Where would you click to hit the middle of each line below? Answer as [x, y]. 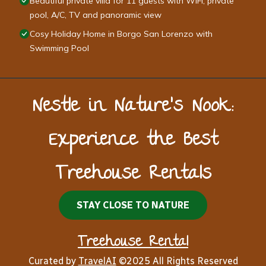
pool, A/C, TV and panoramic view [96, 15]
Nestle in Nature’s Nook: [133, 107]
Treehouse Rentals [133, 175]
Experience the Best [133, 141]
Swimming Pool [59, 48]
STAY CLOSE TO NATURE [133, 205]
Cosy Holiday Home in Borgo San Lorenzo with [121, 34]
